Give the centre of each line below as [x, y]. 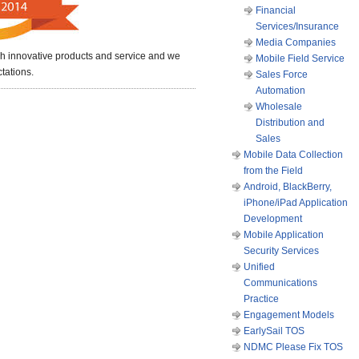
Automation [280, 91]
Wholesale [279, 107]
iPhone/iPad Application [296, 203]
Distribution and [290, 123]
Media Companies [296, 42]
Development [273, 219]
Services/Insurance [297, 26]
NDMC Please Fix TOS [293, 347]
